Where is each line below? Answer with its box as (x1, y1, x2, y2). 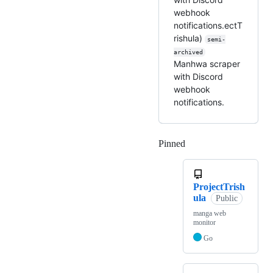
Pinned (158, 138, 185, 149)
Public (215, 194, 238, 204)
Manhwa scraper (174, 58, 240, 69)
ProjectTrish (193, 182, 245, 193)
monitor (193, 218, 216, 227)
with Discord (174, 71, 223, 82)
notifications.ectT (174, 20, 243, 31)
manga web (193, 209, 226, 218)
